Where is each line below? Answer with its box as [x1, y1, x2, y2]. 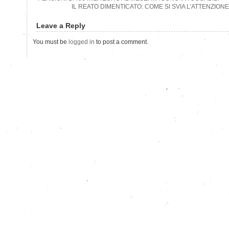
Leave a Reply [36, 21, 85, 30]
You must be [33, 38, 68, 45]
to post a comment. [95, 38, 148, 45]
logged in [68, 38, 95, 45]
